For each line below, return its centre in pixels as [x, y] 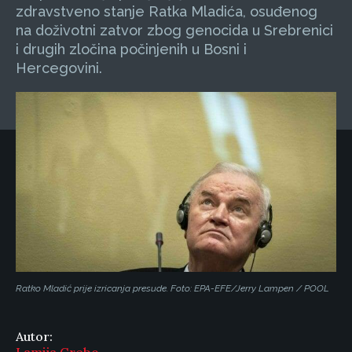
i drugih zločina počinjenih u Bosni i [131, 49]
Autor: [34, 337]
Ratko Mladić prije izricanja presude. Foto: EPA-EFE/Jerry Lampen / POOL [172, 289]
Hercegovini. [59, 68]
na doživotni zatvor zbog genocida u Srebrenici [174, 30]
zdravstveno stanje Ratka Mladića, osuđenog [167, 11]
